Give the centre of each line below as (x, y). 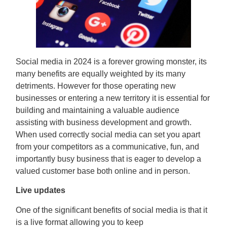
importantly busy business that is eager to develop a (109, 159)
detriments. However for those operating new (96, 86)
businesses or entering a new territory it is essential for (113, 98)
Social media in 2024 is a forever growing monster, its (111, 61)
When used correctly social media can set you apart (108, 134)
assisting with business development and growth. (104, 122)
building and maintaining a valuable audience (98, 110)
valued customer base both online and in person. (103, 171)
